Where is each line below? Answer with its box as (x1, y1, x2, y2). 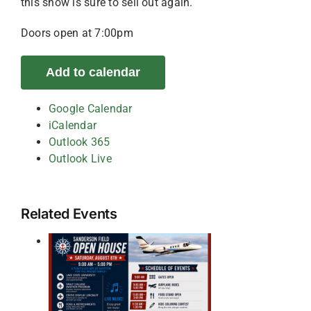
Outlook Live (49, 152, 112, 165)
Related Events (21, 205, 117, 222)
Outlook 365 (49, 135, 110, 149)
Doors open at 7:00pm (21, 26, 133, 40)
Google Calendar (49, 102, 133, 115)
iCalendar (49, 119, 97, 132)
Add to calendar (46, 65, 140, 79)
